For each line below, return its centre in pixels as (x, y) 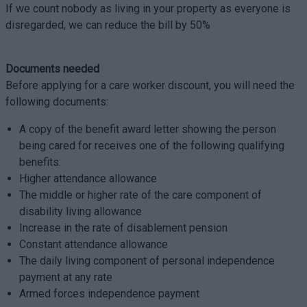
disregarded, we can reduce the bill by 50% (108, 25)
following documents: (57, 102)
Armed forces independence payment (109, 294)
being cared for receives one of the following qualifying (151, 146)
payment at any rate (65, 277)
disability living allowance (80, 211)
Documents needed (52, 69)
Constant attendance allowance (93, 244)
